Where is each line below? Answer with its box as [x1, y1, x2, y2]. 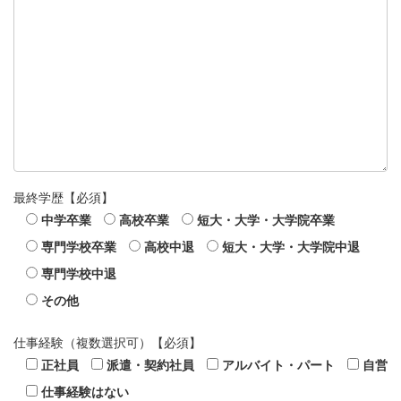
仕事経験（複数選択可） [13, 335, 151, 350]
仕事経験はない [41, 384, 129, 399]
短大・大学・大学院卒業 [197, 213, 335, 228]
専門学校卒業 [41, 240, 116, 255]
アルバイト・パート [222, 357, 335, 372]
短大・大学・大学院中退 [222, 240, 360, 255]
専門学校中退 [41, 267, 116, 282]
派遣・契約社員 [107, 357, 194, 372]
